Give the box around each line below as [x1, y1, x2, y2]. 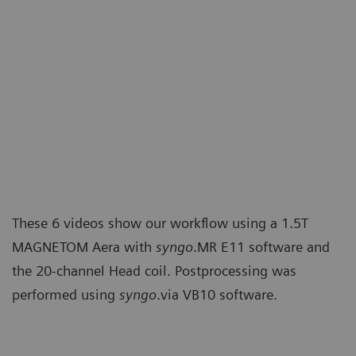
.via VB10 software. [157, 285, 277, 303]
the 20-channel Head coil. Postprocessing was [12, 261, 296, 279]
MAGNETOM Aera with [12, 238, 156, 255]
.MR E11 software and [193, 238, 330, 255]
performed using [12, 285, 119, 303]
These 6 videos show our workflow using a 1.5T [12, 214, 308, 231]
